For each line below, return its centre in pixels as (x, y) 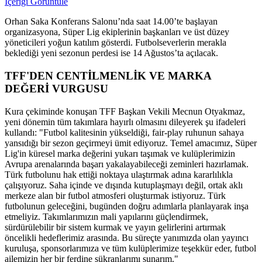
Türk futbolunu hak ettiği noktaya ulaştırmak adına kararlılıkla (119, 174)
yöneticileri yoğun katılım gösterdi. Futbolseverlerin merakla (116, 43)
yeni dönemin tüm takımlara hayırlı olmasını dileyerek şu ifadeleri (125, 122)
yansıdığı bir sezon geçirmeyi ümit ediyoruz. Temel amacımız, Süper (131, 143)
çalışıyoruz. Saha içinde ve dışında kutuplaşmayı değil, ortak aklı (124, 185)
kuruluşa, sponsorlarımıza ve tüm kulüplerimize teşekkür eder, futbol (130, 248)
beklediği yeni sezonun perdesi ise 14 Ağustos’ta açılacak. (111, 53)
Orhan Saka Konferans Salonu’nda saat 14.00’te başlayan (111, 22)
